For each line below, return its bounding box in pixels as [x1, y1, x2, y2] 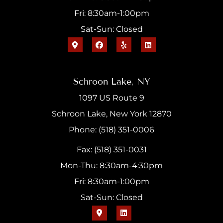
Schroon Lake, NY [73, 76, 150, 87]
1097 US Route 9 [79, 93, 144, 103]
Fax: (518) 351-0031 [76, 144, 147, 154]
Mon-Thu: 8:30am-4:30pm [60, 160, 163, 170]
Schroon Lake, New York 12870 [51, 109, 172, 118]
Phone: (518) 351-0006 [69, 124, 154, 134]
